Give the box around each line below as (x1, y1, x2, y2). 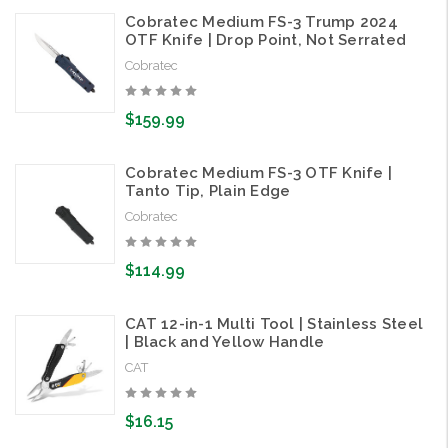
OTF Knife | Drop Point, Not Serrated (125, 31, 406, 50)
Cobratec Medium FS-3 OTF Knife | (125, 164, 392, 183)
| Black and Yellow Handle (125, 333, 325, 352)
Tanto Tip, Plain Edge (125, 182, 291, 201)
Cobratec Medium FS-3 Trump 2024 (125, 13, 398, 32)
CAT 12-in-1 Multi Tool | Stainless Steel (125, 315, 423, 334)
